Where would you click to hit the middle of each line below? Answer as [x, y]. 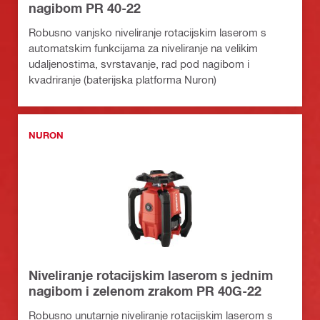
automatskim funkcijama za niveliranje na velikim [143, 48]
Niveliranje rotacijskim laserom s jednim [151, 275]
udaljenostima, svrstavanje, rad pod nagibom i [139, 64]
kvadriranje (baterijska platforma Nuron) [122, 80]
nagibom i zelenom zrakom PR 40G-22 [145, 291]
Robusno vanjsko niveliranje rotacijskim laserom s [147, 32]
